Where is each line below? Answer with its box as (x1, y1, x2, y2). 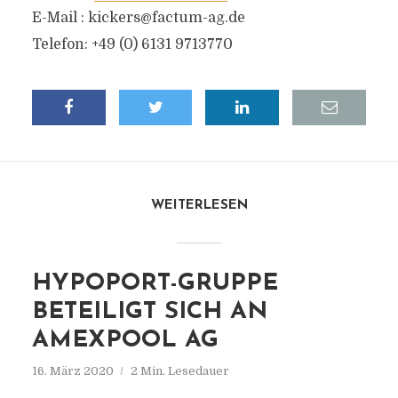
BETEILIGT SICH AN (31, 300, 267, 324)
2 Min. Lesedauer (130, 364, 229, 378)
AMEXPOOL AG (31, 329, 219, 353)
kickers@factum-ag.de (87, 10, 245, 26)
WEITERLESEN (150, 199, 248, 212)
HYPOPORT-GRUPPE (31, 272, 278, 296)
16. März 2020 (31, 364, 114, 378)
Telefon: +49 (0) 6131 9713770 (31, 36, 233, 52)
